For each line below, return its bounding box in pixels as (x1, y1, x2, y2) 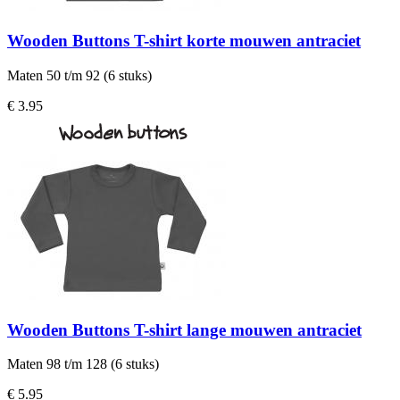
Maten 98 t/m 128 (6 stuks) (7, 356, 159, 372)
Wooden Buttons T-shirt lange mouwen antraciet (7, 320, 362, 339)
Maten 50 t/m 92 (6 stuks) (7, 67, 152, 83)
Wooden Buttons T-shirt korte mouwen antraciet (7, 31, 361, 51)
